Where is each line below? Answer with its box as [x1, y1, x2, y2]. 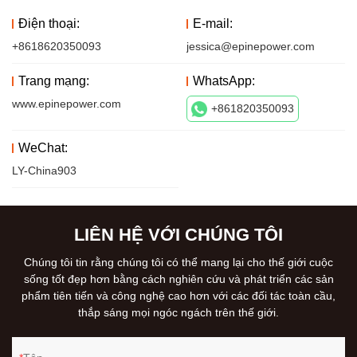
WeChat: [18, 140, 68, 155]
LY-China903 [12, 163, 76, 177]
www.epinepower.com [12, 96, 121, 110]
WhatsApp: [193, 73, 255, 88]
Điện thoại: [18, 16, 80, 30]
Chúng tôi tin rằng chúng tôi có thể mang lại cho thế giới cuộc [24, 255, 333, 269]
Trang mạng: [18, 73, 89, 88]
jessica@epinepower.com [186, 39, 315, 53]
